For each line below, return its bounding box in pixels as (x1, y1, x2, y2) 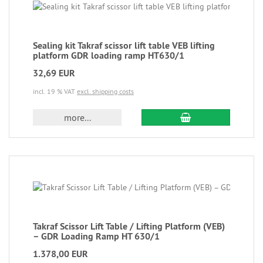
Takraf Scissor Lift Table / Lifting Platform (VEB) (33, 220, 225, 232)
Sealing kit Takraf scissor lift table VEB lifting (33, 39, 215, 52)
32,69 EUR (33, 67, 75, 79)
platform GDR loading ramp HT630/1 (33, 49, 184, 62)
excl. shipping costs (77, 87, 134, 96)
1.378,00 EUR (33, 248, 88, 260)
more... (63, 112, 91, 123)
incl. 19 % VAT (33, 87, 77, 96)
